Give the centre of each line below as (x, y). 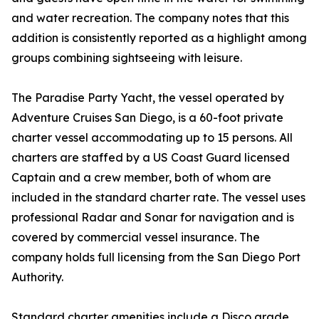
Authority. (37, 277)
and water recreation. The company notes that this (150, 18)
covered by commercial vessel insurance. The (136, 237)
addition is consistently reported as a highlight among (159, 38)
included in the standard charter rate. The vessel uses (158, 198)
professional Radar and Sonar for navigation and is (153, 218)
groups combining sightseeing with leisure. (127, 58)
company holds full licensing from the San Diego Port (156, 257)
